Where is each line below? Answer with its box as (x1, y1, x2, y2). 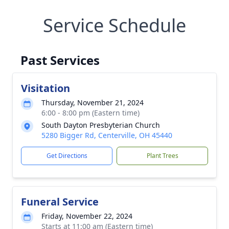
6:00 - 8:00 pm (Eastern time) (41, 108, 140, 118)
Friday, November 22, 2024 (41, 211, 132, 221)
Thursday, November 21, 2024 (41, 98, 144, 107)
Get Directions (46, 151, 87, 160)
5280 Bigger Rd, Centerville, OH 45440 (41, 130, 172, 140)
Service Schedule (43, 13, 186, 38)
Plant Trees (146, 151, 178, 160)
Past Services (20, 52, 100, 68)
